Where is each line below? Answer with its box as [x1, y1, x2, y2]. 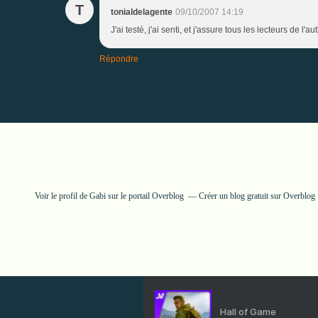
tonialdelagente [111, 6, 172, 17]
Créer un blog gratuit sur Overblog [199, 191, 315, 201]
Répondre [99, 53, 138, 64]
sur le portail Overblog [106, 191, 184, 201]
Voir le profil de [35, 191, 89, 201]
